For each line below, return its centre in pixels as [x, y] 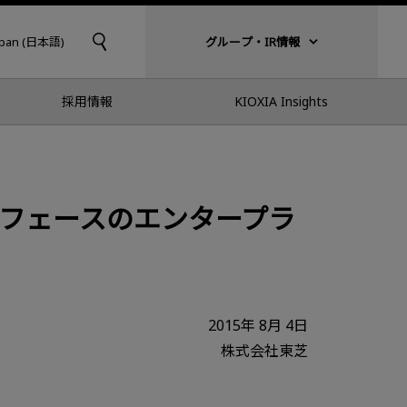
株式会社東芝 [264, 351]
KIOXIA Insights [281, 101]
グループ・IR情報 [253, 42]
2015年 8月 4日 [258, 326]
